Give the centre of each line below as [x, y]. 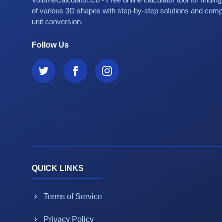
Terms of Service [73, 196]
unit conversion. [57, 21]
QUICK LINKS [58, 168]
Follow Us [50, 45]
